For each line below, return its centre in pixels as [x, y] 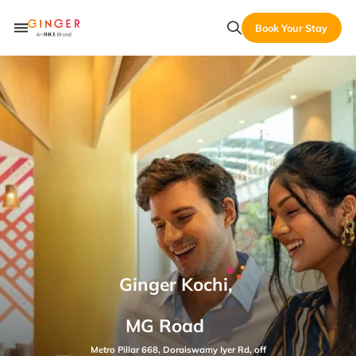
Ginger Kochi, [176, 284]
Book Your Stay [292, 27]
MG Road [165, 326]
